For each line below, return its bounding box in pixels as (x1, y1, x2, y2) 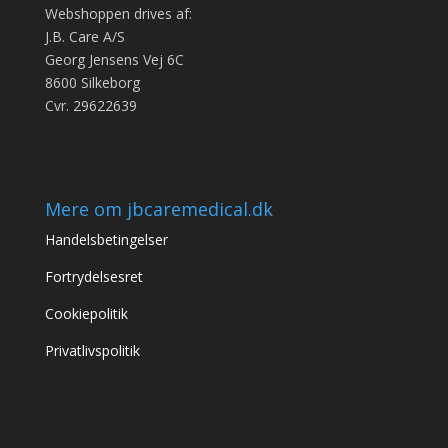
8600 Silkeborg (44, 73, 140, 93)
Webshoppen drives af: (44, 4, 192, 24)
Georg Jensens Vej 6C (44, 50, 184, 70)
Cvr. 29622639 (44, 96, 137, 116)
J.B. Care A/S (44, 27, 125, 47)
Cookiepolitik (44, 303, 128, 323)
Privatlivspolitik (44, 340, 140, 360)
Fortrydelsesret (44, 266, 147, 286)
